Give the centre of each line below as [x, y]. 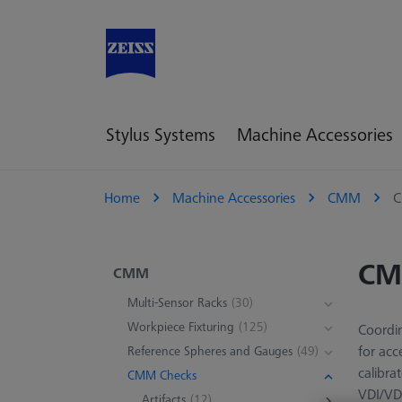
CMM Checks [162, 375]
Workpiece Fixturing [181, 326]
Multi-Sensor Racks [177, 302]
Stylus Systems [161, 134]
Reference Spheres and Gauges [210, 350]
